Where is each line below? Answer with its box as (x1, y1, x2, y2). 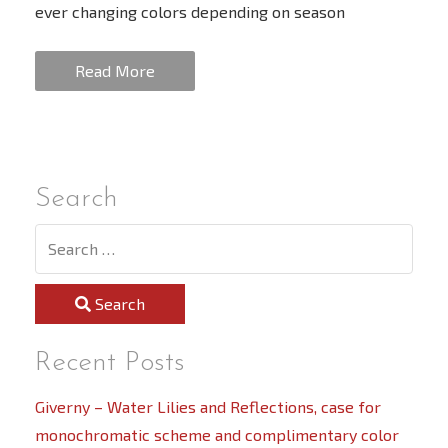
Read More (75, 61, 155, 81)
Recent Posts (35, 349, 185, 378)
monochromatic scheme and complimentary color (35, 425, 399, 445)
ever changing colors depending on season (35, 2, 345, 22)
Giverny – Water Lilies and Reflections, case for (35, 397, 381, 417)
